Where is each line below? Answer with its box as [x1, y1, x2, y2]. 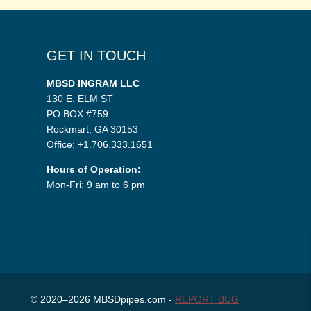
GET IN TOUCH [46, 47, 146, 63]
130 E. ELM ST [46, 92, 113, 104]
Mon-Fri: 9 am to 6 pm [46, 178, 145, 190]
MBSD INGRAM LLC [46, 77, 140, 89]
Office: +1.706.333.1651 [46, 138, 153, 150]
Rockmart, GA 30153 [46, 123, 138, 135]
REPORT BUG [175, 293, 239, 305]
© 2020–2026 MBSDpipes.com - [31, 293, 175, 305]
